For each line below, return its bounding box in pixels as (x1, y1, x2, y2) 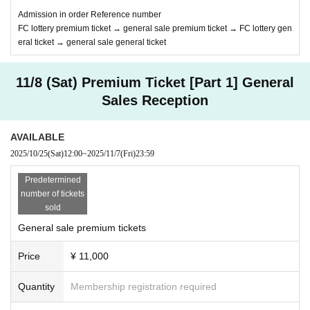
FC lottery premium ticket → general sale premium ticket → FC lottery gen (18, 23, 292, 33)
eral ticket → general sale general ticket (18, 37, 166, 47)
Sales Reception (102, 92, 208, 108)
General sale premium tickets (18, 221, 146, 233)
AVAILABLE (10, 131, 64, 143)
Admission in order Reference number (18, 9, 161, 19)
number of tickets (21, 188, 84, 199)
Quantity (18, 280, 55, 292)
